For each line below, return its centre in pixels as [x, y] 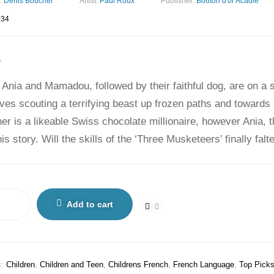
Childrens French [138, 265]
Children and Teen [72, 265]
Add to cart [90, 204]
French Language [204, 265]
